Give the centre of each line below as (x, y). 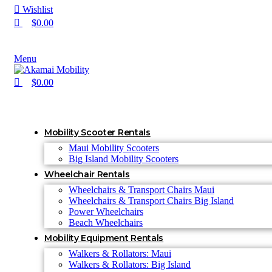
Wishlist (38, 9)
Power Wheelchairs (106, 212)
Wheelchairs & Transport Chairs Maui (141, 190)
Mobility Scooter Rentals (97, 132)
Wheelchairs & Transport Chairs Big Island (151, 201)
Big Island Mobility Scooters (124, 159)
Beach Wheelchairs (106, 223)
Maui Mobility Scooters (114, 148)
